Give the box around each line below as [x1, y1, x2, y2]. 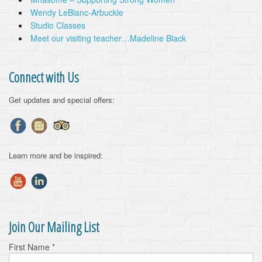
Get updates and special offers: [9, 94, 115, 105]
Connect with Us [9, 68, 79, 87]
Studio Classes [30, 19, 85, 31]
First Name [9, 241, 52, 253]
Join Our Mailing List [9, 218, 99, 236]
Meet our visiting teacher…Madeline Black [30, 32, 186, 44]
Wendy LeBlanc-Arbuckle [30, 6, 123, 18]
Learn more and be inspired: [9, 150, 103, 161]
